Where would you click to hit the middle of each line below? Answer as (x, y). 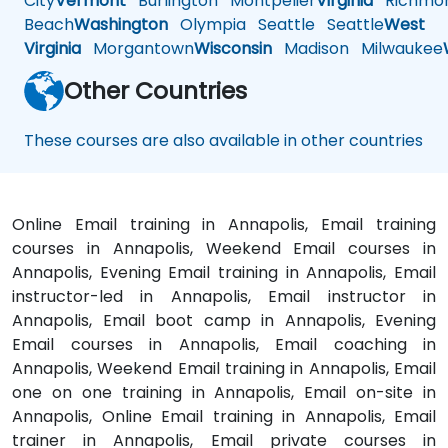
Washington (121, 25)
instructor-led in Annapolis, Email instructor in (224, 297)
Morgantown (137, 49)
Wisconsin (233, 49)
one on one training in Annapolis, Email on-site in (224, 393)
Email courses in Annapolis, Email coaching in (224, 345)
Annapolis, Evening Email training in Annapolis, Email (224, 273)
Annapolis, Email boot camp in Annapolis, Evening (224, 321)
